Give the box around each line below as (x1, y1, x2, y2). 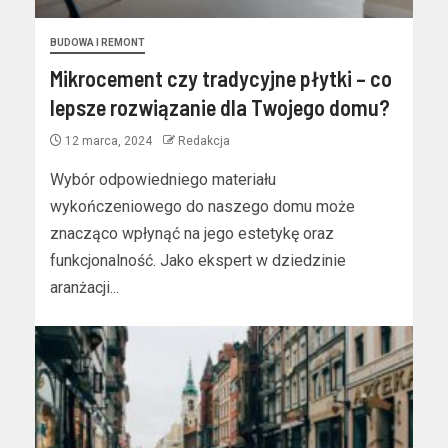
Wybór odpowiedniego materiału (50, 170, 276, 189)
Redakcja (178, 134, 230, 148)
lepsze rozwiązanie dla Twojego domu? (50, 94, 390, 120)
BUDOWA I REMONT (50, 37, 145, 48)
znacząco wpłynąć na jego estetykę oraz (50, 224, 334, 243)
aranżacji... (50, 278, 119, 297)
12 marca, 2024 (62, 134, 155, 148)
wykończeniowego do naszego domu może (50, 197, 355, 216)
